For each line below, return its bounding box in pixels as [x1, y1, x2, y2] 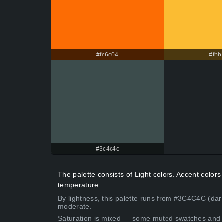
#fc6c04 [96, 51, 119, 58]
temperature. [58, 181, 101, 189]
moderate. [58, 202, 92, 211]
